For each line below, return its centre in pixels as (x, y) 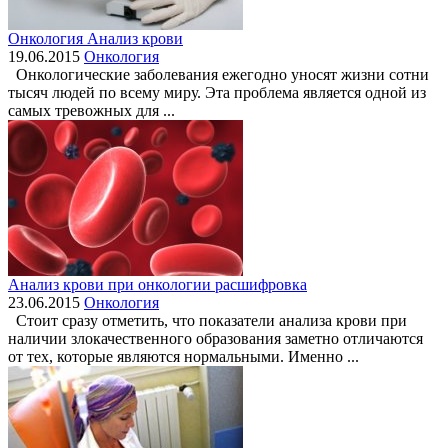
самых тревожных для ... (91, 111)
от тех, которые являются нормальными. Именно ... (183, 357)
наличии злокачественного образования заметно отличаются (215, 339)
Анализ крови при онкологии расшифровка (157, 285)
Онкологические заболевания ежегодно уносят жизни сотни (218, 75)
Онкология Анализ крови (95, 39)
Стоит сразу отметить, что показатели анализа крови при (207, 321)
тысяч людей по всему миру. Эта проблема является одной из (217, 93)
